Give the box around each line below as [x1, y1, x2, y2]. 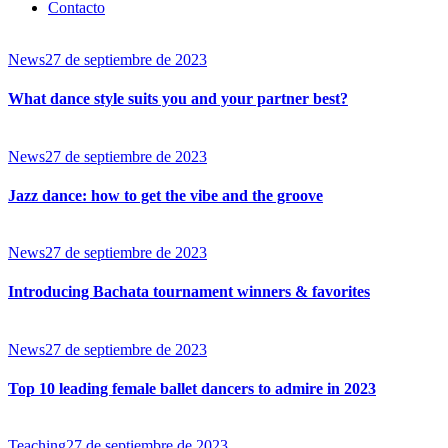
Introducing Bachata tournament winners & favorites [8, 283, 370, 301]
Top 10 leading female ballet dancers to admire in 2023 [8, 379, 376, 397]
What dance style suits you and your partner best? [8, 90, 348, 108]
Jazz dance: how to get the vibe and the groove [8, 186, 323, 204]
